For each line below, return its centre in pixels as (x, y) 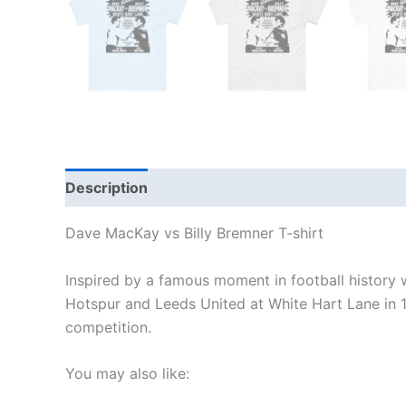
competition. (108, 327)
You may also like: (127, 374)
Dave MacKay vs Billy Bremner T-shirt (194, 233)
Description (106, 188)
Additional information (246, 188)
